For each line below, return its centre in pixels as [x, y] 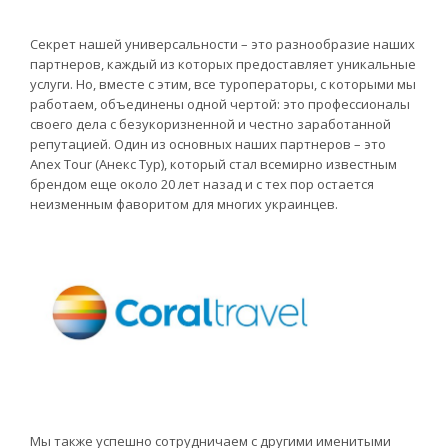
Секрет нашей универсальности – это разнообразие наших [222, 44]
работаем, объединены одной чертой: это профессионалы [220, 104]
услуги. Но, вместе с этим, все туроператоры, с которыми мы [223, 84]
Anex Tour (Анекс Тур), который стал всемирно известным [213, 164]
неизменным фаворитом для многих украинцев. [184, 204]
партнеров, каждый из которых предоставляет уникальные [223, 64]
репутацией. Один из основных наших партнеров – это [208, 144]
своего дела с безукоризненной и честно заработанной [210, 124]
